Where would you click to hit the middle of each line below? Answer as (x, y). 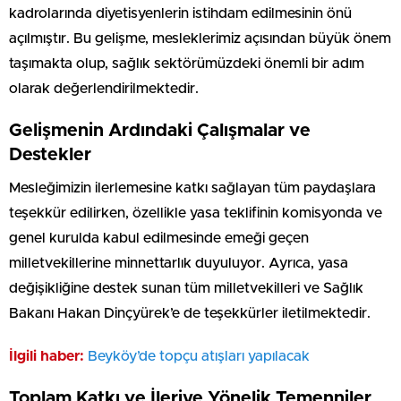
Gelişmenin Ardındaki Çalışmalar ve (160, 130)
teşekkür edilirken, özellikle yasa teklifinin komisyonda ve (196, 213)
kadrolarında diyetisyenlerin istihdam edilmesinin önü (180, 13)
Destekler (50, 154)
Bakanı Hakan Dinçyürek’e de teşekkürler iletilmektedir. (190, 313)
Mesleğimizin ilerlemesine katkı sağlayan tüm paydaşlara (192, 188)
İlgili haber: (47, 356)
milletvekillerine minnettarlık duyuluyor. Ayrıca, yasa (179, 263)
